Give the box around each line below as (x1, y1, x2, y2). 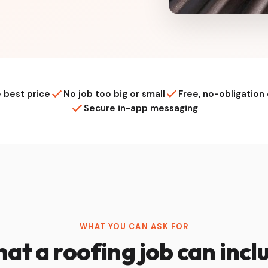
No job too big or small (63, 87, 165, 100)
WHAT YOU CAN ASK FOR (80, 221, 188, 232)
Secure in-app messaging (83, 102, 198, 114)
